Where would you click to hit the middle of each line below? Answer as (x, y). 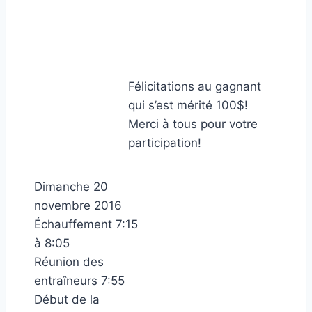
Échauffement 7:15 (86, 224)
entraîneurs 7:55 (79, 281)
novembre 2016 (78, 205)
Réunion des (69, 262)
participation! (165, 143)
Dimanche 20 (71, 187)
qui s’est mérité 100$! (188, 105)
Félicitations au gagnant (195, 86)
